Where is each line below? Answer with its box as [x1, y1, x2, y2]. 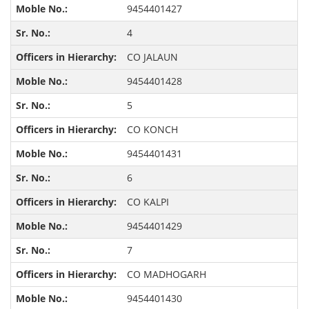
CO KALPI [126, 195, 169, 209]
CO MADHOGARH [126, 268, 206, 281]
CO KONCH [126, 123, 178, 137]
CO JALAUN [126, 50, 178, 64]
